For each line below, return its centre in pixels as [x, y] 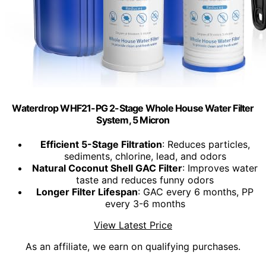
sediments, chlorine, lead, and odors [145, 156]
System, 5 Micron [133, 120]
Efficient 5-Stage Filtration [101, 145]
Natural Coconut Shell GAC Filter [107, 168]
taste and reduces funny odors [145, 180]
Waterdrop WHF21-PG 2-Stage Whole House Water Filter [133, 108]
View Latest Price [133, 225]
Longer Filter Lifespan [87, 192]
